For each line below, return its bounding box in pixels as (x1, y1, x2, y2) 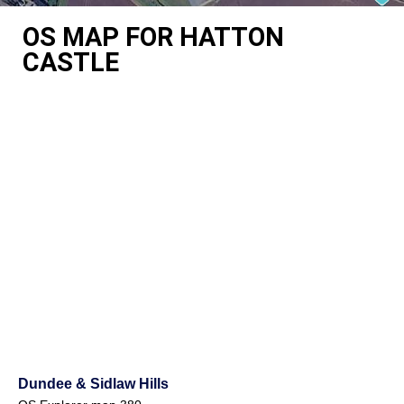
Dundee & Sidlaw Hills (18, 374, 169, 391)
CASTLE (23, 46, 119, 78)
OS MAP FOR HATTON (23, 21, 284, 52)
